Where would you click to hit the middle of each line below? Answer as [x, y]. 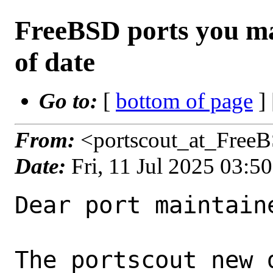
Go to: [71, 101]
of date [55, 62]
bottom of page [184, 101]
